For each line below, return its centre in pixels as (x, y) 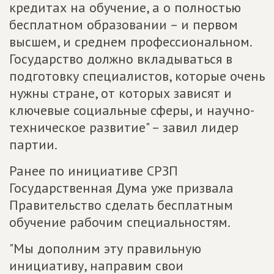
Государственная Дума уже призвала (121, 187)
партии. (33, 144)
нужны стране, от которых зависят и (120, 93)
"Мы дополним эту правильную (105, 248)
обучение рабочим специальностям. (120, 222)
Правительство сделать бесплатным (121, 205)
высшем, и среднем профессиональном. (130, 41)
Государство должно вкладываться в (121, 58)
